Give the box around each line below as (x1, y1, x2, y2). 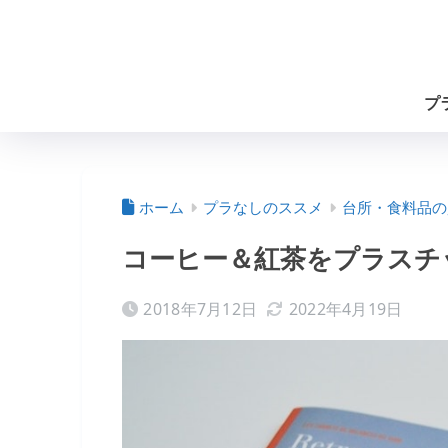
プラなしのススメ (203, 197, 323, 218)
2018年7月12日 (143, 298, 258, 321)
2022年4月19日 (288, 298, 403, 321)
